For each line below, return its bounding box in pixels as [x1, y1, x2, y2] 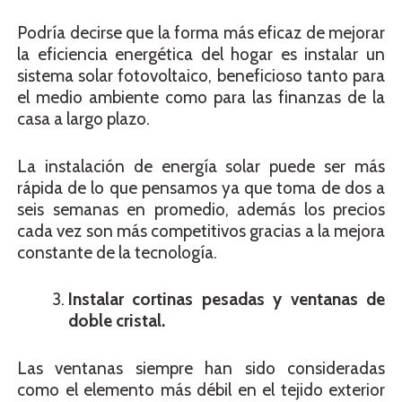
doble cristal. [68, 310, 165, 332]
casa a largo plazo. [17, 109, 150, 130]
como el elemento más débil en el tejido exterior [17, 379, 385, 400]
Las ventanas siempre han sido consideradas [17, 357, 385, 379]
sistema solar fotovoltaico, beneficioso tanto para [17, 66, 385, 87]
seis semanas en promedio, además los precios [17, 198, 385, 220]
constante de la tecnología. [17, 241, 217, 263]
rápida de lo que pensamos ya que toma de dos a [17, 177, 385, 198]
